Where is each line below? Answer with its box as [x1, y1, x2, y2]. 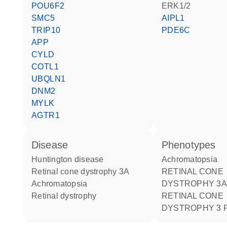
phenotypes [168, 139, 216, 150]
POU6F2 [37, 2, 65, 10]
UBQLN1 [37, 74, 66, 83]
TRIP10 [36, 26, 61, 34]
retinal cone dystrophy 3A [37, 167, 130, 176]
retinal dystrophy [37, 192, 97, 200]
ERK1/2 [167, 2, 191, 10]
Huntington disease [37, 155, 104, 164]
